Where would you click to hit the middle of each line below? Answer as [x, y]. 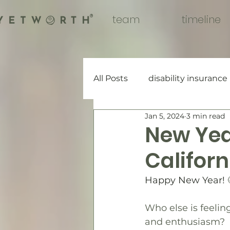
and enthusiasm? [185, 222]
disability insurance [188, 78]
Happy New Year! [186, 180]
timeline [201, 20]
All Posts [111, 78]
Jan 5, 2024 [165, 116]
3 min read [206, 116]
